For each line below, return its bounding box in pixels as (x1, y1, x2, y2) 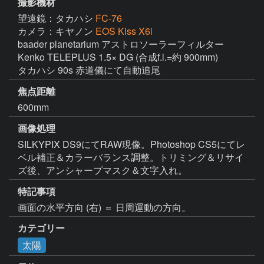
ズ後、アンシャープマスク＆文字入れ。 (18, 163, 187, 177)
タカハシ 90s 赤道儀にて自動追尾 (18, 63, 160, 77)
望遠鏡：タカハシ (18, 11, 95, 25)
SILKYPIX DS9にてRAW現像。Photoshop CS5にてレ (18, 137, 245, 151)
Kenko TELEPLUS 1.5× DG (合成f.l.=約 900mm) (18, 50, 218, 64)
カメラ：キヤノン (18, 24, 95, 38)
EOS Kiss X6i (95, 24, 153, 38)
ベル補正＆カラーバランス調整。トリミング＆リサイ (18, 150, 244, 164)
